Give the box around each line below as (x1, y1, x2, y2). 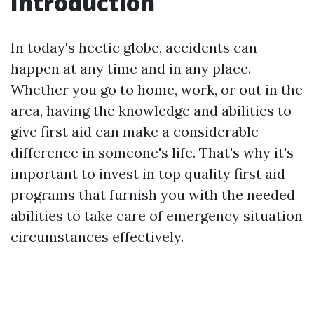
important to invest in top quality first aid (11, 165, 285, 182)
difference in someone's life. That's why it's (11, 144, 294, 161)
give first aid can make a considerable (11, 123, 259, 140)
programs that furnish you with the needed (11, 186, 295, 203)
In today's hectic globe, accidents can (11, 39, 257, 56)
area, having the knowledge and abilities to (11, 102, 292, 119)
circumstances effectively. (11, 228, 184, 245)
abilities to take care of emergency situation (11, 207, 303, 224)
